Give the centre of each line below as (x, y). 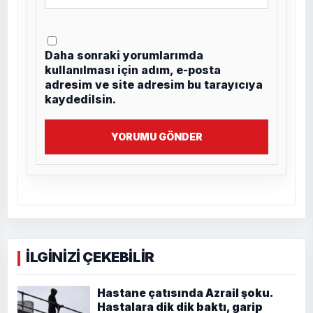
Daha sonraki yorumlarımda (124, 55)
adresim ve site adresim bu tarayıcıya (154, 84)
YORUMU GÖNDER (156, 136)
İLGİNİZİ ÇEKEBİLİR (90, 257)
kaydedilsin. (80, 99)
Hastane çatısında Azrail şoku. (185, 293)
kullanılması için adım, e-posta (133, 70)
